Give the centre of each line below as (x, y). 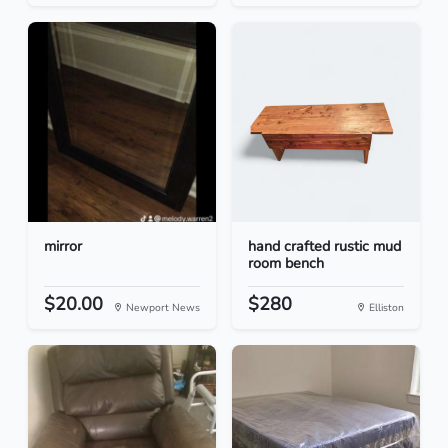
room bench (286, 263)
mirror (63, 246)
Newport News (161, 308)
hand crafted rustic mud (324, 246)
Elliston (385, 308)
